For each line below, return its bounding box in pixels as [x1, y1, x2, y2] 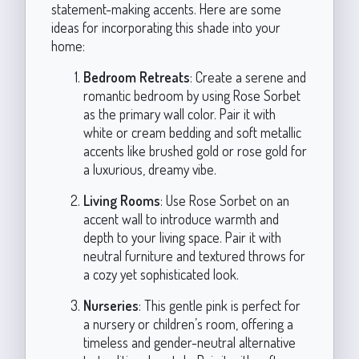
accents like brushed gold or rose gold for [83, 142, 307, 159]
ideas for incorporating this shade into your [50, 18, 280, 36]
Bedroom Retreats [83, 68, 190, 86]
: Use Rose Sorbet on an [159, 192, 289, 209]
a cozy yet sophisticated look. [83, 265, 239, 283]
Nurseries [83, 296, 139, 314]
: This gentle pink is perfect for [138, 296, 301, 314]
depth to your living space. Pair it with [83, 228, 281, 246]
